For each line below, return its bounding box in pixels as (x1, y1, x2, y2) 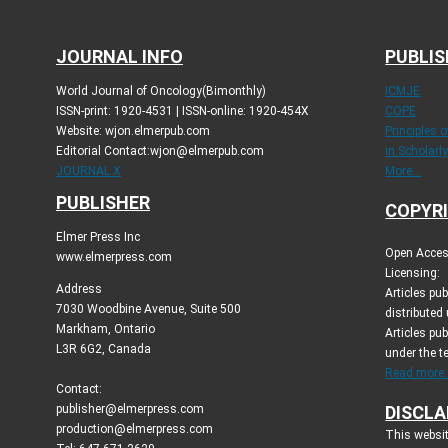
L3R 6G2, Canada (56, 341, 151, 356)
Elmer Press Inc (56, 229, 140, 244)
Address (56, 281, 102, 296)
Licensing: (385, 265, 441, 280)
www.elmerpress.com (56, 249, 172, 264)
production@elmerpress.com (56, 421, 213, 436)
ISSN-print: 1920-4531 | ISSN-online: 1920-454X (56, 103, 309, 118)
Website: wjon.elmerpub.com (56, 123, 210, 138)
